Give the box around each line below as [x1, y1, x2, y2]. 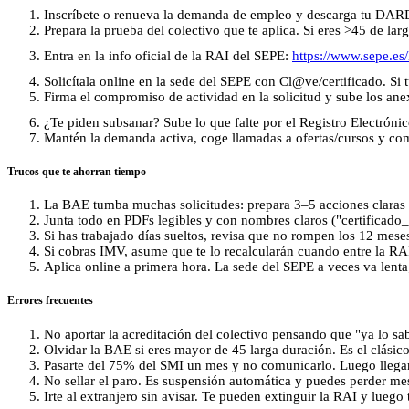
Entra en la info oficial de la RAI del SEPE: [44, 47, 292, 63]
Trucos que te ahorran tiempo [7, 164, 146, 178]
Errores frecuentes [7, 294, 93, 308]
